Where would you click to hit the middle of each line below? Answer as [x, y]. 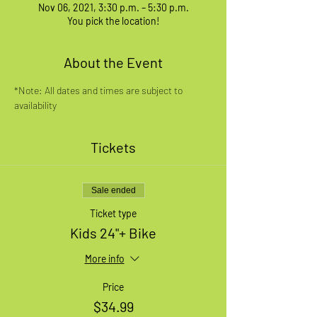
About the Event [113, 62]
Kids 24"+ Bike [113, 232]
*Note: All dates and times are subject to [99, 90]
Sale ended [113, 190]
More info [104, 258]
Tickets [113, 147]
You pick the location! [113, 21]
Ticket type [113, 213]
